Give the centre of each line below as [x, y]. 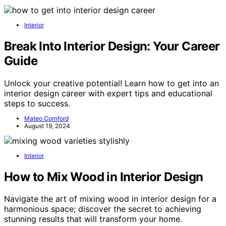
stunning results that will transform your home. [93, 219]
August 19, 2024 [47, 126]
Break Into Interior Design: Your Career [112, 46]
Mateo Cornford [46, 118]
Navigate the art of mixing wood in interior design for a [110, 199]
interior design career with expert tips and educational [108, 93]
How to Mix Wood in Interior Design [104, 177]
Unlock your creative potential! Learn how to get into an [111, 83]
